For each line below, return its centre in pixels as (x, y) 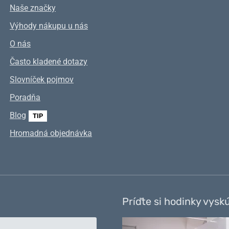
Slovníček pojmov (41, 79)
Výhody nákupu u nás (49, 26)
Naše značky (32, 8)
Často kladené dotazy (48, 62)
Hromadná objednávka (51, 133)
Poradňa (25, 97)
